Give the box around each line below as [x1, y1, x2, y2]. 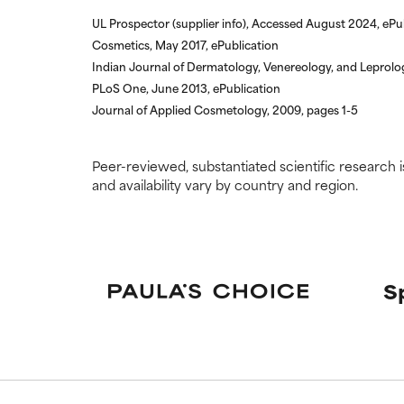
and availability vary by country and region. [92, 173, 358, 195]
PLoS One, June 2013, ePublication [92, 78, 280, 96]
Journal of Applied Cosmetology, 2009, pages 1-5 [92, 99, 358, 118]
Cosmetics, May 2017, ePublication [92, 34, 279, 53]
